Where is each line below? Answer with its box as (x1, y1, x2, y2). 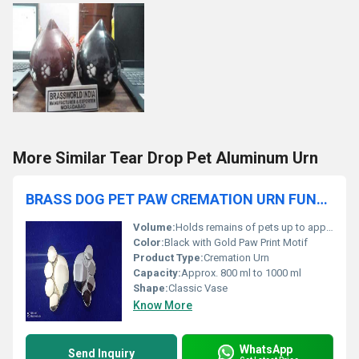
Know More (133, 299, 192, 312)
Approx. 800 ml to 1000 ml (181, 267, 301, 279)
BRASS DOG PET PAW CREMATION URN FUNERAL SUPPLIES (317, 191, 328, 208)
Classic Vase (168, 282, 228, 294)
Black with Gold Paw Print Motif (164, 236, 308, 248)
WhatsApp (240, 342, 292, 356)
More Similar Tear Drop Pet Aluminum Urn (13, 148, 318, 167)
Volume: (133, 221, 175, 233)
